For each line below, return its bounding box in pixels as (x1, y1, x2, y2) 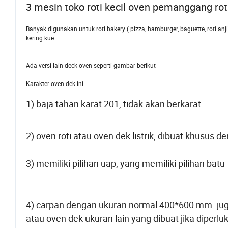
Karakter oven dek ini (26, 79, 83, 88)
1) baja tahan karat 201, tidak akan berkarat (26, 98, 205, 110)
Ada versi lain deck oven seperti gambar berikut (26, 61, 159, 70)
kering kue (26, 34, 54, 42)
